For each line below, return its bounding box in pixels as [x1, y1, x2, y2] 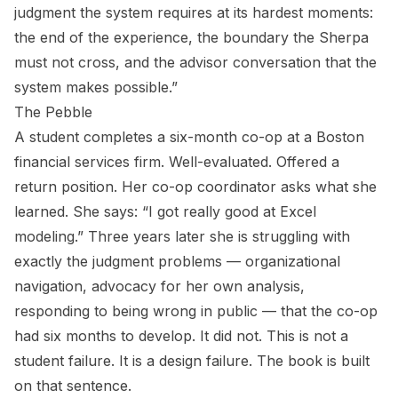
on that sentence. [14, 377, 131, 394]
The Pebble [14, 103, 92, 121]
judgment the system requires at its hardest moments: [14, 4, 373, 21]
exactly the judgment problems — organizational [14, 252, 340, 270]
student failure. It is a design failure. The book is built [14, 352, 370, 370]
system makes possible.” [14, 78, 178, 96]
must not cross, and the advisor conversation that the [14, 53, 377, 71]
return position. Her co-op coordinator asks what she [14, 178, 377, 195]
